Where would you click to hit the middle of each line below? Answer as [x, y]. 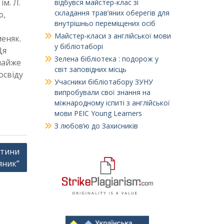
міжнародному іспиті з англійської [112, 103]
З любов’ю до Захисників [96, 126]
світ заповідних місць [90, 69]
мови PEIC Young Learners [98, 113]
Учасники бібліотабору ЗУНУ [103, 82]
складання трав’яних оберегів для [112, 13]
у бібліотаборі [78, 46]
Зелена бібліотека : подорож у [106, 59]
